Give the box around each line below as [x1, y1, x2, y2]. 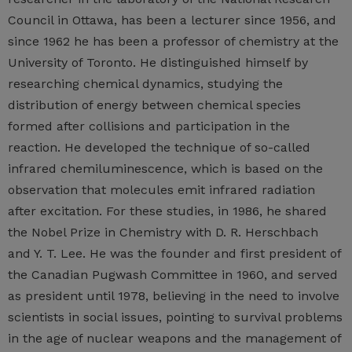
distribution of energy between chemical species [8, 97, 301, 113]
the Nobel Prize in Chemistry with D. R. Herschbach [8, 225, 318, 240]
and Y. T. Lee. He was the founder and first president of [8, 246, 341, 262]
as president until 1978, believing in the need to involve [8, 288, 339, 304]
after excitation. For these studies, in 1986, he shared [8, 203, 327, 219]
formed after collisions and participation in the [8, 119, 290, 134]
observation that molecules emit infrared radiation [8, 182, 315, 198]
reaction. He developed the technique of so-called [8, 140, 310, 156]
